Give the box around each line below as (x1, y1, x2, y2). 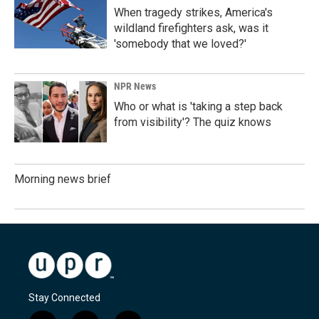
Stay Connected (28, 291, 100, 303)
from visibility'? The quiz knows (114, 115, 271, 129)
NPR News (114, 80, 156, 92)
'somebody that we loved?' (114, 37, 246, 51)
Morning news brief (14, 172, 111, 186)
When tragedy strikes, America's (114, 6, 273, 19)
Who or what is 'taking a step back (114, 100, 283, 113)
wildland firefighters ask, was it (114, 21, 268, 35)
